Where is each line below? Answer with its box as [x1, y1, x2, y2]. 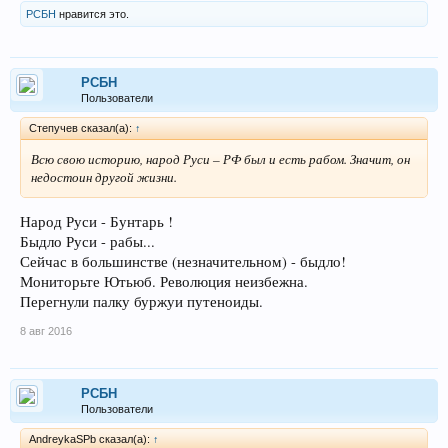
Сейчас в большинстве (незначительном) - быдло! [20, 252, 346, 272]
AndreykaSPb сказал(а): [29, 433, 153, 446]
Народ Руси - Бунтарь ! [20, 212, 173, 232]
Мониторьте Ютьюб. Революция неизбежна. [20, 272, 308, 292]
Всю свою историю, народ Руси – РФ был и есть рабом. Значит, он [31, 149, 410, 168]
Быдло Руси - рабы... [20, 232, 155, 252]
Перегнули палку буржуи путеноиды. [20, 292, 263, 312]
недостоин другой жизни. [31, 167, 177, 186]
